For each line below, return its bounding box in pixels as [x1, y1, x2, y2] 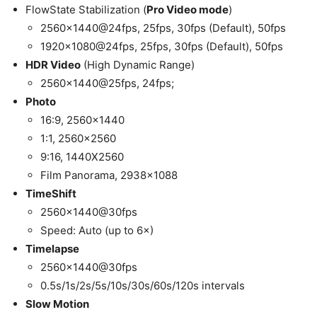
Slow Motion [25, 297, 89, 311]
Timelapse [25, 242, 79, 256]
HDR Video [25, 58, 81, 72]
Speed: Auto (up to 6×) [40, 224, 154, 238]
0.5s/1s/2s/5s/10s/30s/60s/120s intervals [40, 279, 245, 293]
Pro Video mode [146, 3, 229, 17]
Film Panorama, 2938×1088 [40, 168, 178, 183]
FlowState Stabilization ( [25, 3, 146, 17]
